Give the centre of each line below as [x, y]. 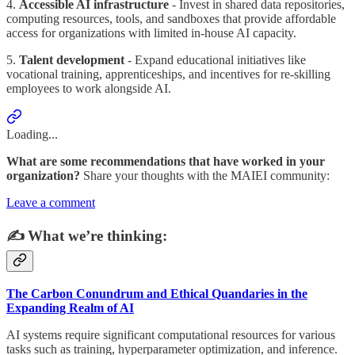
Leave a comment [51, 203]
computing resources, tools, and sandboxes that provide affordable [171, 19]
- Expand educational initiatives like [215, 60]
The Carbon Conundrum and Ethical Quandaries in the [157, 293]
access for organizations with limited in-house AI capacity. [151, 33]
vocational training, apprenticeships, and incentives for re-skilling [168, 74]
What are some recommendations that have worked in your [166, 162]
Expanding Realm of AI [70, 307]
